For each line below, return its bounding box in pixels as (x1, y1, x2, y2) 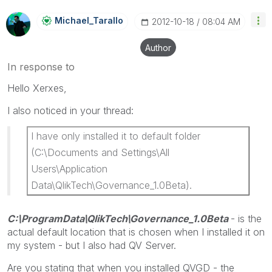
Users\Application (31, 162, 107, 175)
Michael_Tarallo (55, 15, 123, 25)
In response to (7, 60, 75, 73)
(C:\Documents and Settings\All (31, 146, 169, 158)
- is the (231, 212, 262, 225)
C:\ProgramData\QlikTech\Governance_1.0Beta (7, 212, 231, 225)
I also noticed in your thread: (7, 104, 134, 117)
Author (145, 42, 171, 53)
